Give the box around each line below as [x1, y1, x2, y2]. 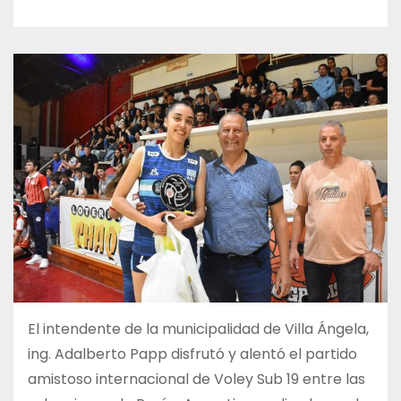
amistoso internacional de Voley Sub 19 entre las [28, 369, 365, 390]
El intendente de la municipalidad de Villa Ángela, [28, 319, 369, 340]
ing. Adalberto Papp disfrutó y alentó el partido [28, 344, 357, 365]
